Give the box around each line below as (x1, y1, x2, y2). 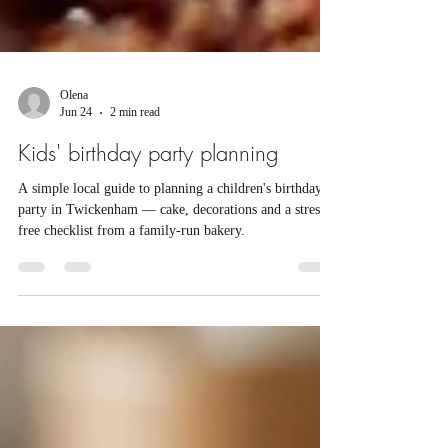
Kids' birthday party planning (18, 178, 278, 209)
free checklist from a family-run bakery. (18, 263, 245, 279)
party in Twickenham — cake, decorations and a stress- (18, 242, 330, 258)
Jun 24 (60, 145, 92, 160)
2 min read (110, 145, 160, 160)
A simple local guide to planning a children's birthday (18, 221, 322, 237)
